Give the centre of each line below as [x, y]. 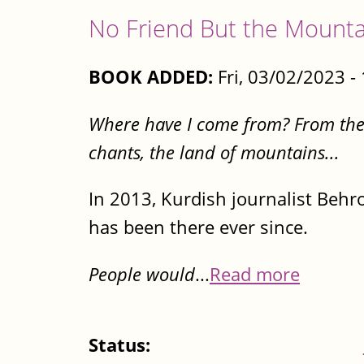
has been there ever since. [198, 227]
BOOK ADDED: [151, 77]
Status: [122, 345]
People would [142, 274]
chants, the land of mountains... [214, 152]
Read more [255, 274]
